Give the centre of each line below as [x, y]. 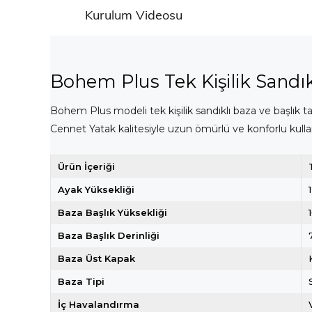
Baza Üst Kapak [96, 258]
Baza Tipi [81, 281]
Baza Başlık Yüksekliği [112, 212]
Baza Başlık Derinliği [109, 235]
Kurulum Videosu [134, 14]
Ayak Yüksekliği [96, 189]
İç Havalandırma [99, 304]
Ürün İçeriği [86, 166]
